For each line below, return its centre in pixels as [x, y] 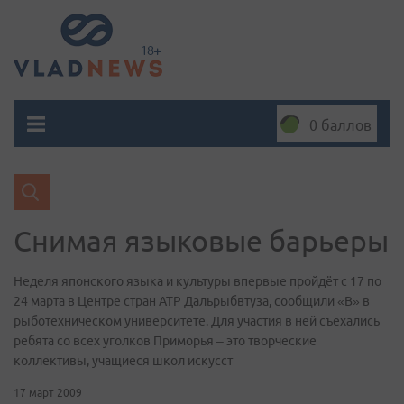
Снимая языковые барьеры [201, 241]
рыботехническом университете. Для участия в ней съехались [197, 321]
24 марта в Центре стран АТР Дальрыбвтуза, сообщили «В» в [192, 301]
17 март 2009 [48, 393]
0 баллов [340, 125]
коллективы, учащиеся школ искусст [123, 361]
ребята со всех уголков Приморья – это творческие [165, 341]
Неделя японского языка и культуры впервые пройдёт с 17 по [197, 281]
